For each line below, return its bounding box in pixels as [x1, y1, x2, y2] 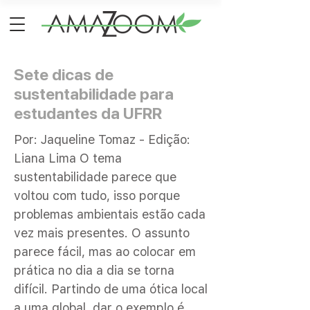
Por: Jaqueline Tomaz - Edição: [14, 132, 190, 147]
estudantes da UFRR [14, 104, 162, 123]
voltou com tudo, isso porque [14, 188, 180, 203]
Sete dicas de [14, 65, 113, 84]
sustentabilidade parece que [14, 170, 176, 184]
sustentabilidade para [14, 84, 174, 104]
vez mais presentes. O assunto [14, 226, 190, 240]
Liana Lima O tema [14, 151, 122, 165]
